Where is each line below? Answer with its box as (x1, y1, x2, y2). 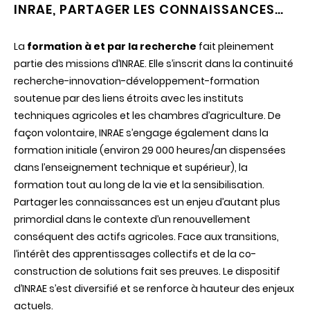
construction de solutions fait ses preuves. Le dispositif (14, 264, 280, 278)
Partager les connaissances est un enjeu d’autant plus (14, 194, 280, 209)
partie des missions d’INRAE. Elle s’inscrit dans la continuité (14, 56, 293, 71)
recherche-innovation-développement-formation (14, 73, 259, 88)
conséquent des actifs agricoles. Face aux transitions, (14, 229, 279, 244)
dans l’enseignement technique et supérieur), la (14, 160, 248, 174)
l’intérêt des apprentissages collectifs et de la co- (14, 246, 256, 261)
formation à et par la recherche (27, 39, 197, 53)
